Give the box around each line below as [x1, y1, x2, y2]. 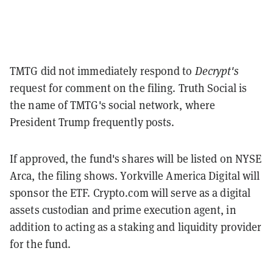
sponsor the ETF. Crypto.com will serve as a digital [10, 185, 251, 200]
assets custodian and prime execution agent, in [10, 202, 236, 217]
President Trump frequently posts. [10, 114, 175, 129]
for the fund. [10, 236, 71, 251]
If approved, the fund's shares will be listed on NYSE [10, 151, 262, 166]
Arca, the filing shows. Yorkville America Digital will [10, 168, 260, 183]
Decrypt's [194, 63, 239, 78]
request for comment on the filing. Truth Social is [10, 80, 247, 95]
